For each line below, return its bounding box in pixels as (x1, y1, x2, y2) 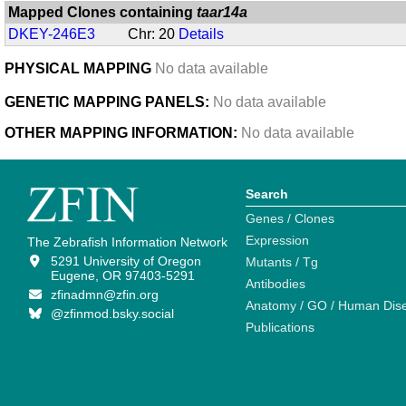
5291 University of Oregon (50, 254, 201, 269)
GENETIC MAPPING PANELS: (5, 94, 209, 111)
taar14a (197, 5, 248, 21)
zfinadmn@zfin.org (50, 287, 159, 303)
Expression (246, 233, 309, 248)
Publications (246, 320, 314, 335)
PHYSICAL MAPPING (5, 61, 155, 77)
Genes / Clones (246, 211, 334, 227)
